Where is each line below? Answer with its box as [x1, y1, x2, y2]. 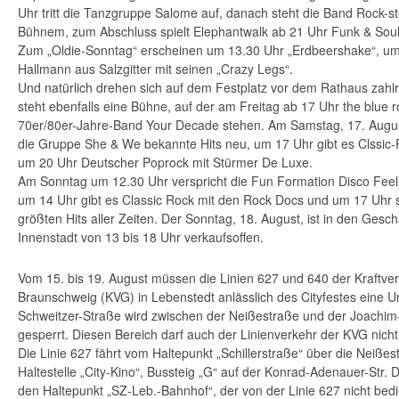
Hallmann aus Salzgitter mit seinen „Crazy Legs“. [18, 60, 293, 78]
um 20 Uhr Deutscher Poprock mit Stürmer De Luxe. [18, 153, 313, 172]
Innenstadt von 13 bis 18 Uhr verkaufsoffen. [18, 228, 264, 247]
